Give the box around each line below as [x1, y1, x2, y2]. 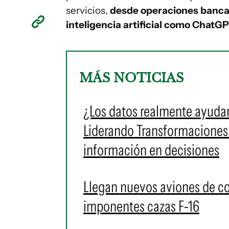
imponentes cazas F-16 [83, 197, 199, 216]
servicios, [66, 5, 110, 16]
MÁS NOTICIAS [79, 71, 184, 85]
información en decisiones [83, 141, 219, 159]
